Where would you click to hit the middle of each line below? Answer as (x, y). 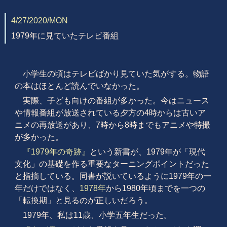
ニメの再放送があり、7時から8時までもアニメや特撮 (112, 125)
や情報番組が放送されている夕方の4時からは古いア (110, 112)
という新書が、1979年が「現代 (147, 152)
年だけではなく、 (47, 188)
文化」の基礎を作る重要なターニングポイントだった (112, 164)
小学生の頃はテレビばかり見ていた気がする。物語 (116, 73)
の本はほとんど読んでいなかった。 (79, 86)
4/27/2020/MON (39, 20)
